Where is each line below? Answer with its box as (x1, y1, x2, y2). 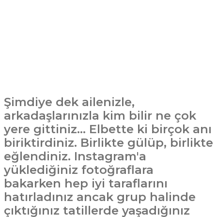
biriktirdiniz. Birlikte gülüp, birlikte (4, 136, 213, 150)
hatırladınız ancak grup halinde (4, 190, 196, 204)
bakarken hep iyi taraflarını (4, 176, 168, 190)
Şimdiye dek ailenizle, (4, 95, 135, 109)
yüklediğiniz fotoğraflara (4, 163, 154, 177)
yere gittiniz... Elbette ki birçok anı (4, 122, 212, 136)
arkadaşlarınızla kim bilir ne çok (4, 108, 196, 123)
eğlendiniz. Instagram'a (4, 149, 146, 163)
